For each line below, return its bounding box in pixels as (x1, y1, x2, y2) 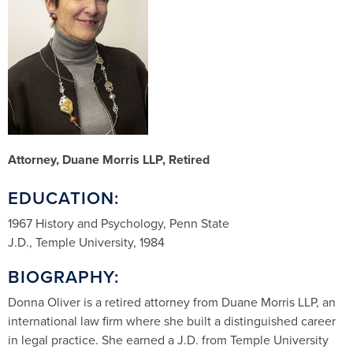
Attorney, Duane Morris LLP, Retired (8, 150, 210, 169)
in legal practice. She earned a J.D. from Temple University (8, 330, 329, 349)
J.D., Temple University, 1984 (8, 232, 165, 251)
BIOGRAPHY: (8, 263, 119, 289)
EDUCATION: (8, 184, 119, 210)
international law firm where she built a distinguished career (8, 311, 336, 330)
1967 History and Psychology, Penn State (8, 214, 229, 232)
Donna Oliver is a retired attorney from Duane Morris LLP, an (8, 292, 336, 311)
